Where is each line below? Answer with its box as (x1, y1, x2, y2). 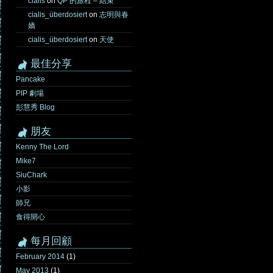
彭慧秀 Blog (16, 103, 55, 112)
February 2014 (16, 252, 65, 261)
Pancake (16, 75, 45, 83)
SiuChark (16, 171, 47, 179)
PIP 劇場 (16, 89, 44, 97)
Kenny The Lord (16, 143, 69, 151)
